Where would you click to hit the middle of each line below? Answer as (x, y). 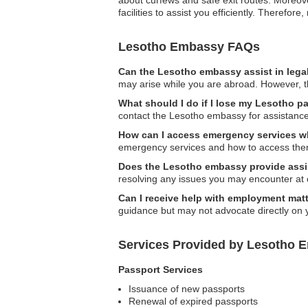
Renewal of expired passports (193, 301)
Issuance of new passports (187, 289)
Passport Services (161, 269)
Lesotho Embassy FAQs (189, 47)
